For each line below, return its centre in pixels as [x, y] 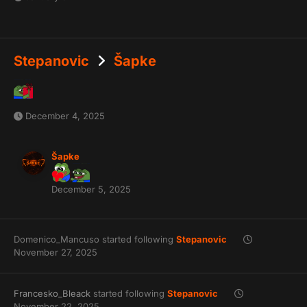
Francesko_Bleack [52, 294]
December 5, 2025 [91, 189]
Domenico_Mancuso [57, 240]
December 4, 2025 [65, 116]
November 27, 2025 [56, 253]
